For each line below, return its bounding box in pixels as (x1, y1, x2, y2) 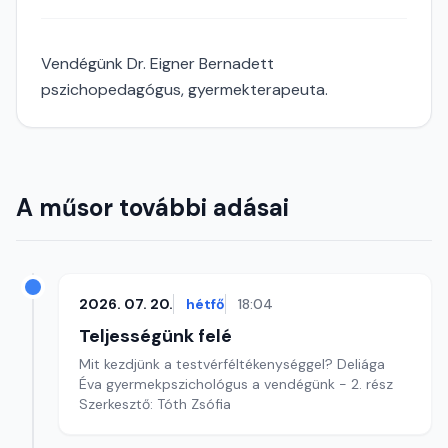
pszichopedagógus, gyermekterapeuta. (41, 79, 328, 100)
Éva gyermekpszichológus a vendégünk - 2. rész (79, 375, 393, 393)
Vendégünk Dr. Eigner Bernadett (41, 53, 274, 74)
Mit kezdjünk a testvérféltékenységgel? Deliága (79, 355, 385, 373)
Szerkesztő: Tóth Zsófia (79, 395, 231, 413)
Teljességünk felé (79, 324, 232, 348)
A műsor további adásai (16, 192, 289, 223)
